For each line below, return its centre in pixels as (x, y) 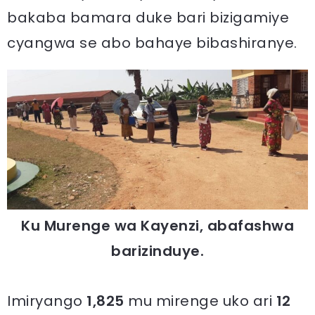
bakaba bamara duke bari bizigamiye (148, 17)
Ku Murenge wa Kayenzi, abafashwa (157, 226)
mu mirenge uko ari (200, 301)
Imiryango (47, 301)
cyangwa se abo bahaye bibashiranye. (152, 43)
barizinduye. (157, 251)
